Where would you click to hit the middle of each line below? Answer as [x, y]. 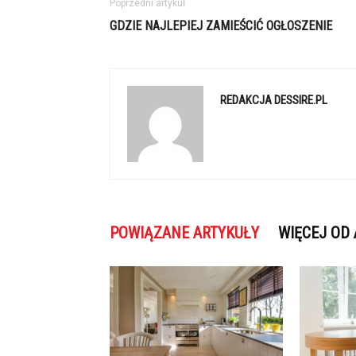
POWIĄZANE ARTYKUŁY [184, 233]
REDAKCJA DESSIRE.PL [274, 100]
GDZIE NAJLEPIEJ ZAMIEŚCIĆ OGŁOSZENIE [221, 26]
